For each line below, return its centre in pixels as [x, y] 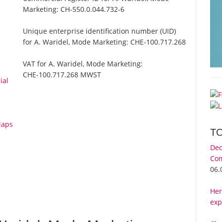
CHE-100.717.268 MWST [62, 75]
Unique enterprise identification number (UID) [100, 31]
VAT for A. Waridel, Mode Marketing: [83, 64]
